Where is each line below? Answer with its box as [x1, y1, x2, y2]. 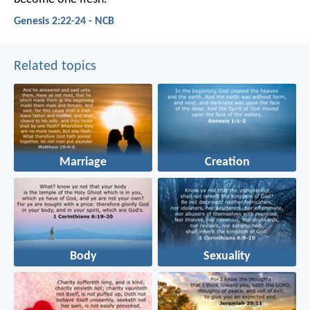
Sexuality [203, 250, 250, 263]
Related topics [14, 59, 96, 73]
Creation [204, 156, 250, 169]
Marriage [60, 156, 107, 169]
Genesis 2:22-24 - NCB [14, 15, 114, 27]
